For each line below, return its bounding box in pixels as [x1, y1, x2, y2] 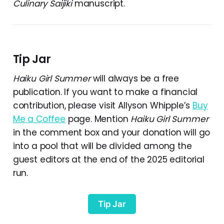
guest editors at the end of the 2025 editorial [12, 153, 204, 165]
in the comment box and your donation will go [12, 126, 210, 138]
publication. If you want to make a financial [12, 85, 198, 98]
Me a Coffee [12, 112, 65, 125]
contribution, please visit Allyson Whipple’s [12, 99, 193, 111]
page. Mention [65, 112, 131, 125]
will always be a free [92, 72, 179, 84]
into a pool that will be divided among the [12, 139, 192, 152]
